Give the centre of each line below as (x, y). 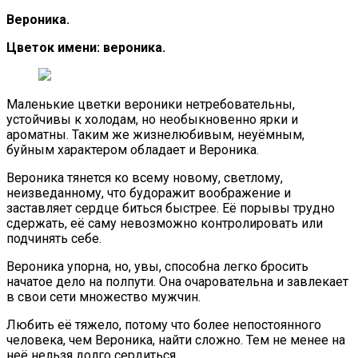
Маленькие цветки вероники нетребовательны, (151, 104)
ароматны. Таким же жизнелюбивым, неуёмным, (155, 134)
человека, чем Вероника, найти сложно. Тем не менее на (176, 340)
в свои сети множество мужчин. (103, 296)
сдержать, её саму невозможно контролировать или (165, 223)
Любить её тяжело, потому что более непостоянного (164, 324)
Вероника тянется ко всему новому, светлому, (145, 177)
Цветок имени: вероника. (86, 47)
